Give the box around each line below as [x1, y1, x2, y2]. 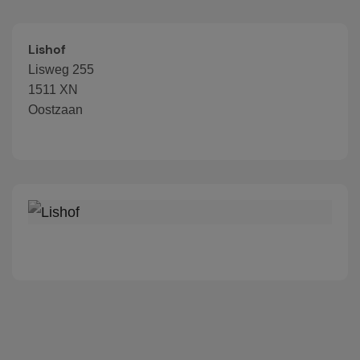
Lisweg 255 [28, 63, 94, 76]
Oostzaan [28, 103, 83, 117]
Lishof [28, 41, 66, 58]
